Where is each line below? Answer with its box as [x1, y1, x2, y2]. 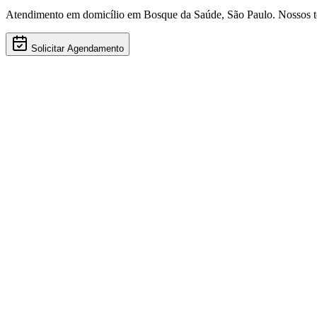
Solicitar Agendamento [31, 42, 124, 54]
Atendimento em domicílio [6, 8, 127, 21]
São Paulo [227, 8, 272, 21]
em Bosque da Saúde [127, 8, 221, 21]
